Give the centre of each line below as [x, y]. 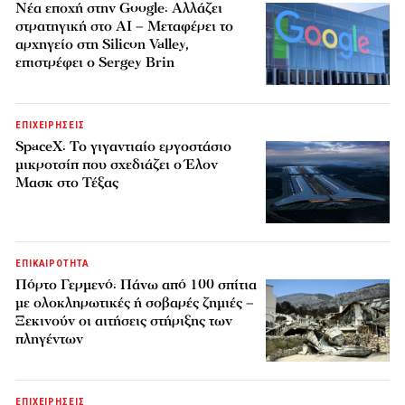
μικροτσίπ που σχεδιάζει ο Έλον [117, 165]
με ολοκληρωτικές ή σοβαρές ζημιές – [135, 303]
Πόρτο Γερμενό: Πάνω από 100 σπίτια [137, 285]
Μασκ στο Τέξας [67, 183]
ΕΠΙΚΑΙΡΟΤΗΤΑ [52, 264]
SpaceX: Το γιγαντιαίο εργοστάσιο [124, 147]
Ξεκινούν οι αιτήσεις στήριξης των [124, 321]
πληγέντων [50, 339]
